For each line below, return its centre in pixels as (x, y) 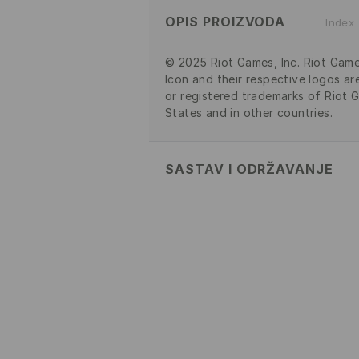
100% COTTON (208, 209)
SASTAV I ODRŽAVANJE (250, 169)
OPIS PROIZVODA (226, 21)
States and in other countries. (249, 112)
